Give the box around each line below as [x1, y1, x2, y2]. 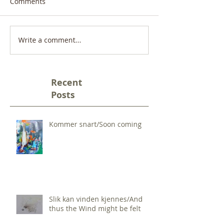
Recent [51, 76, 82, 89]
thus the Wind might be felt [49, 203, 141, 213]
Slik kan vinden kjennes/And [49, 194, 143, 204]
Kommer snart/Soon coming [49, 119, 142, 129]
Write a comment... [18, 35, 81, 45]
